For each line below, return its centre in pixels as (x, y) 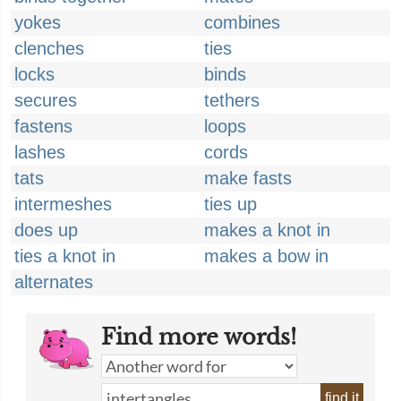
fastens (43, 126)
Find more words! (199, 337)
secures (46, 100)
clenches (49, 48)
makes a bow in (266, 256)
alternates (54, 282)
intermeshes (63, 204)
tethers (232, 100)
